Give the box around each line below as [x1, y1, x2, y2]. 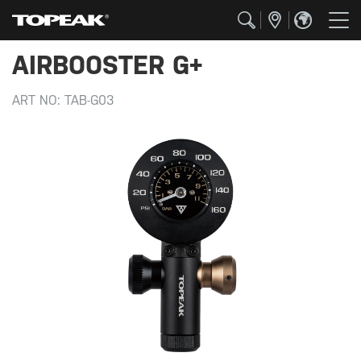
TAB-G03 [64, 93, 114, 108]
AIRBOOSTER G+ [12, 50, 202, 80]
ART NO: [12, 93, 64, 108]
